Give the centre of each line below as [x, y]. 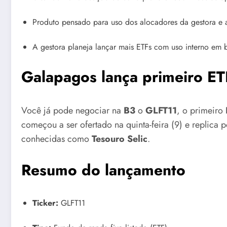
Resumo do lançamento [103, 170]
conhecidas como [56, 139]
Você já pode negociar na [72, 110]
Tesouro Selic [120, 139]
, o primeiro [201, 110]
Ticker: [45, 203]
